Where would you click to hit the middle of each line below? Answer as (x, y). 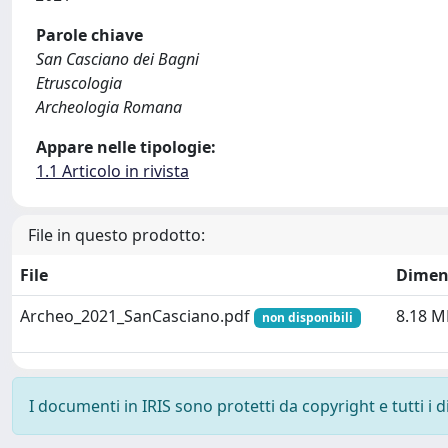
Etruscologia (79, 83)
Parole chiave (89, 35)
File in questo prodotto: (116, 235)
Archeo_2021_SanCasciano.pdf (137, 316)
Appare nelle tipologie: (126, 147)
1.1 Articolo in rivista (112, 171)
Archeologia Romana (109, 107)
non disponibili (307, 317)
